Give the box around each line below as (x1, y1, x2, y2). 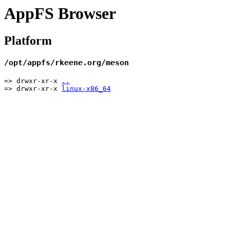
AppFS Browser (4, 4, 116, 23)
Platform (4, 34, 52, 48)
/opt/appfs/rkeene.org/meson (4, 58, 129, 68)
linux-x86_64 (62, 85, 111, 93)
